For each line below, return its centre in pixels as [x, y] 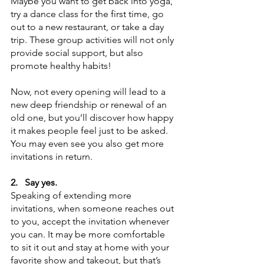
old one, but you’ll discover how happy [93, 117]
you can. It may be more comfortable [89, 234]
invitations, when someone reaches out [93, 208]
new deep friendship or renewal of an [90, 104]
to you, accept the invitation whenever [91, 221]
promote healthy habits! [61, 65]
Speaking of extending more [72, 195]
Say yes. [42, 182]
